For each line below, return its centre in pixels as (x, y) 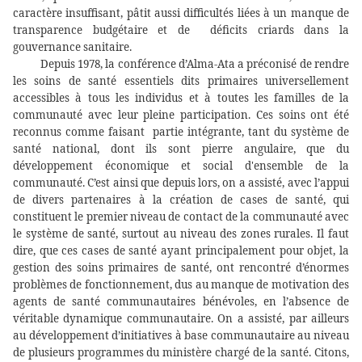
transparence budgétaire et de (107, 30)
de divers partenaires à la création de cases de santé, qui (181, 200)
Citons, (332, 353)
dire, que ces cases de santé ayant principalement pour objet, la (181, 251)
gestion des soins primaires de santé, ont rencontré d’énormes (181, 268)
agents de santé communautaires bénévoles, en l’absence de (181, 302)
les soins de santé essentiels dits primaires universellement (181, 81)
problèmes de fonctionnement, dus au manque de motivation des (181, 285)
